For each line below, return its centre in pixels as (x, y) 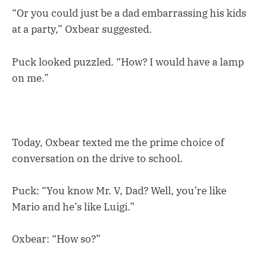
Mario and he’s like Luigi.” (73, 207)
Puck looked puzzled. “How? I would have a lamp (128, 62)
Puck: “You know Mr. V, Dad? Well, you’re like (119, 191)
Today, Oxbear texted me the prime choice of (118, 142)
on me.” (30, 78)
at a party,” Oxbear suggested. (82, 30)
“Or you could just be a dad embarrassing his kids (129, 13)
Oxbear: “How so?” (56, 239)
